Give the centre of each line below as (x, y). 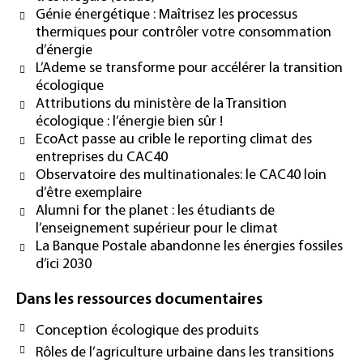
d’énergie (64, 50)
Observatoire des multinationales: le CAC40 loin (181, 175)
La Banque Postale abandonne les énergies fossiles (189, 246)
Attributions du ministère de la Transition (161, 104)
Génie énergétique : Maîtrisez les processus (167, 15)
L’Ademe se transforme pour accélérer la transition (189, 68)
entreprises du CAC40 (102, 157)
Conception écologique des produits (147, 331)
